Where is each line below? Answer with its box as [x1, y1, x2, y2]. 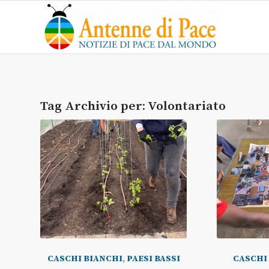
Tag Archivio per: [40, 98, 148, 114]
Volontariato [148, 98, 226, 114]
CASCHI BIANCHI [47, 253, 122, 264]
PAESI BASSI [126, 253, 180, 264]
